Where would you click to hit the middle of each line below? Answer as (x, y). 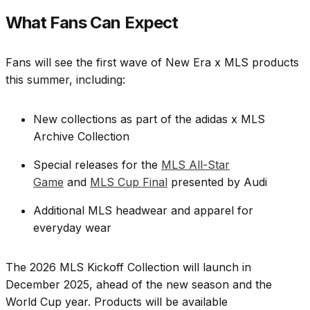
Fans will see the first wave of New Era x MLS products (152, 63)
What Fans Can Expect (92, 23)
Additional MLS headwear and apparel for (143, 211)
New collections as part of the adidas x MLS (149, 119)
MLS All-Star (195, 165)
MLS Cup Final (129, 182)
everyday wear (72, 228)
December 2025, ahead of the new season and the (139, 285)
